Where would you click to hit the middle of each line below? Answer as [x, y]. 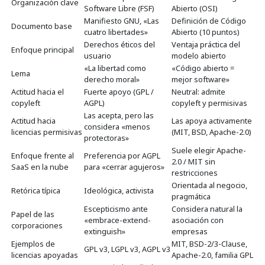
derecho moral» [112, 80]
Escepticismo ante [116, 209]
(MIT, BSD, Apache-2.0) [211, 132]
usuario [98, 56]
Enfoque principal [43, 50]
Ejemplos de [33, 244]
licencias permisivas [47, 132]
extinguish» [105, 232]
